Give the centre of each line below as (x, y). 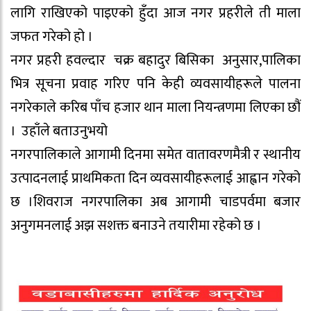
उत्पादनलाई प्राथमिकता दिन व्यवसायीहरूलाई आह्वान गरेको (155, 179)
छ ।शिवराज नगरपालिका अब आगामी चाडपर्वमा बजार (155, 202)
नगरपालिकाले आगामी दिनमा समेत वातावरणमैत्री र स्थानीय (155, 155)
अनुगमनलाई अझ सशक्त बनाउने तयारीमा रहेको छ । (136, 226)
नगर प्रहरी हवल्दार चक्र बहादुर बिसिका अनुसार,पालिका (155, 61)
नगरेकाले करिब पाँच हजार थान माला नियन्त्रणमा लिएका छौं (155, 108)
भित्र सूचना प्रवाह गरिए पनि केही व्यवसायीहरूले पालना (155, 84)
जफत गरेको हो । (52, 37)
